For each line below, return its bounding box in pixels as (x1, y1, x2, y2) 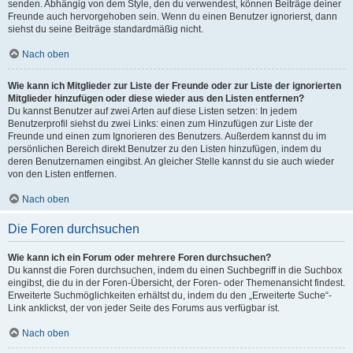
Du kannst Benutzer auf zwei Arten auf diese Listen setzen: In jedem (8, 106, 297, 117)
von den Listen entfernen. (8, 169, 117, 180)
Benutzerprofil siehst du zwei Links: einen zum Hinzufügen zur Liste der (8, 118, 313, 129)
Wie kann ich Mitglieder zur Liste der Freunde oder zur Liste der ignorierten (8, 80, 341, 91)
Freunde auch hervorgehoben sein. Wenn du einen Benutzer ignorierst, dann (8, 11, 337, 22)
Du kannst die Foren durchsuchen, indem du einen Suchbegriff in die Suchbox (8, 265, 342, 276)
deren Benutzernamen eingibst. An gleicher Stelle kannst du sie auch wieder (8, 156, 334, 167)
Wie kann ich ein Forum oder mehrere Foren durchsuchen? (8, 252, 271, 263)
